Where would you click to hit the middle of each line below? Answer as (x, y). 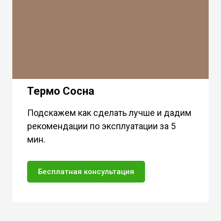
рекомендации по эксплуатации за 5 (101, 126)
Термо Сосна (61, 91)
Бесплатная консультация (86, 172)
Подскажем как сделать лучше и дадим (109, 113)
